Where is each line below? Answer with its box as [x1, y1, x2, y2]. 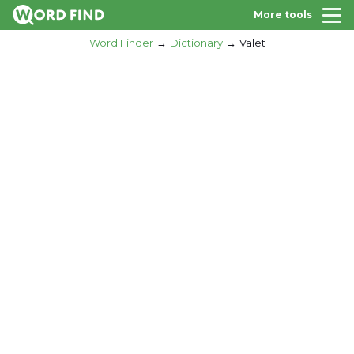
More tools [254, 9, 312, 21]
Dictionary [169, 36, 223, 49]
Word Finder [88, 36, 153, 49]
